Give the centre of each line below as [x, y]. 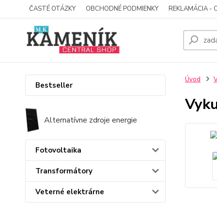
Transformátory [64, 171]
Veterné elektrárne [70, 192]
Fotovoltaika [58, 150]
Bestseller [54, 85]
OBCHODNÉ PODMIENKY [122, 9]
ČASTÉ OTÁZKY [52, 9]
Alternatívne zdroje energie [90, 120]
